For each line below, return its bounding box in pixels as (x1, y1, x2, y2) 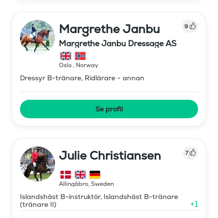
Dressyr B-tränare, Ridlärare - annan (20, 73, 145, 82)
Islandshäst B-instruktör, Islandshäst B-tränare (20, 192, 178, 201)
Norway (76, 61, 98, 69)
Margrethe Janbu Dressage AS (59, 38, 177, 49)
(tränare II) (20, 200, 56, 209)
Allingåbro (59, 180, 88, 188)
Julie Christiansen (59, 147, 161, 163)
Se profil (95, 104, 123, 113)
